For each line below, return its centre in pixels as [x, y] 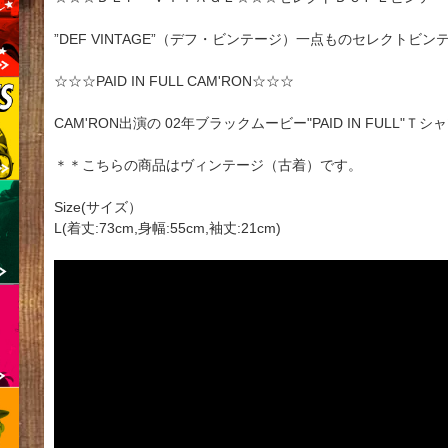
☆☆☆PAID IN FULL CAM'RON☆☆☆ [174, 81]
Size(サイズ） [98, 207]
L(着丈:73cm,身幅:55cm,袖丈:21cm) [167, 228]
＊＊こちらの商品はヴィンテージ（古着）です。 [208, 165]
